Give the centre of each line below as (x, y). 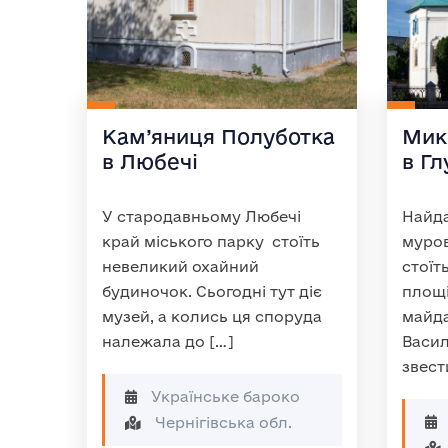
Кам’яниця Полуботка (218, 136)
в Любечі (150, 161)
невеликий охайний (180, 266)
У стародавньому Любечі (201, 216)
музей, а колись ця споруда (212, 316)
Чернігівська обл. (221, 422)
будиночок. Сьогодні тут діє (212, 291)
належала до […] (168, 341)
